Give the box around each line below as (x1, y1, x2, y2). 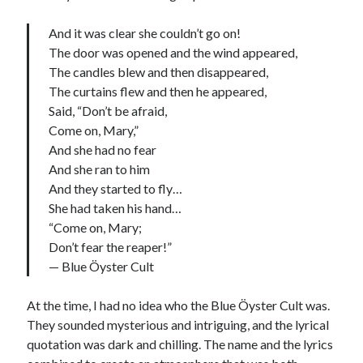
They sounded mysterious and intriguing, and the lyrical (27, 317, 330, 332)
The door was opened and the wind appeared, (49, 45, 298, 60)
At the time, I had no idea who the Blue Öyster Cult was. (27, 297, 331, 313)
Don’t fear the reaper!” (49, 239, 173, 254)
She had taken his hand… (49, 200, 182, 216)
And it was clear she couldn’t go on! (49, 25, 241, 41)
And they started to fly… (49, 181, 183, 196)
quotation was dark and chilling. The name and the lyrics (27, 336, 334, 352)
